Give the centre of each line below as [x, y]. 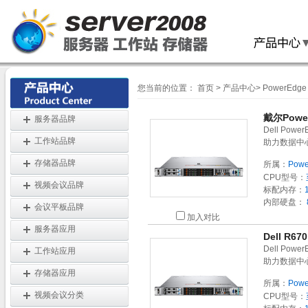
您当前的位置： [167, 88]
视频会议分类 [59, 295]
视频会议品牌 [59, 185]
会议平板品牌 [59, 207]
